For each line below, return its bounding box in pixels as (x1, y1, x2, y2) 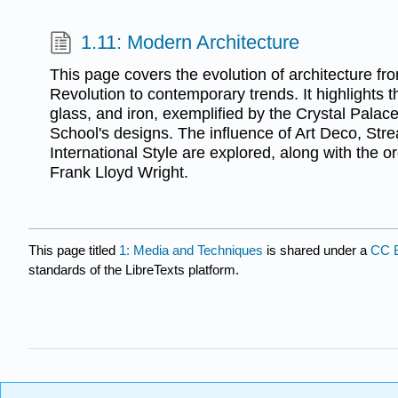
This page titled (28, 242, 119, 258)
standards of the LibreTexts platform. (28, 261, 239, 277)
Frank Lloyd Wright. (50, 163, 188, 181)
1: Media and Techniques (119, 242, 263, 258)
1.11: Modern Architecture (81, 31, 300, 54)
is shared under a (263, 242, 370, 258)
